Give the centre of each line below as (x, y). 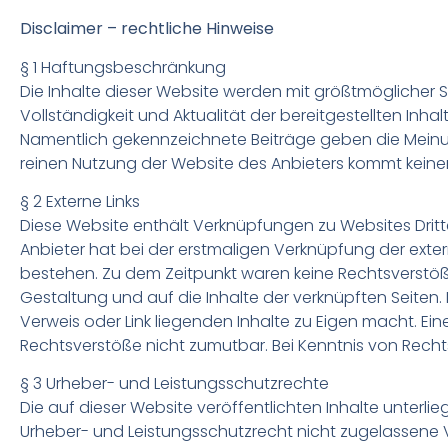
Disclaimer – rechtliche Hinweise (147, 29)
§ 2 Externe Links (80, 201)
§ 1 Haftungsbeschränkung (123, 67)
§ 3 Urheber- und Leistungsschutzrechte (174, 384)
